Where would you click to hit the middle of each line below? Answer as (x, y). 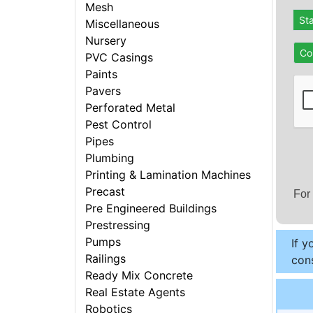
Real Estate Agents (136, 292)
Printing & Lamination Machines (168, 175)
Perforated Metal (131, 108)
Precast (105, 192)
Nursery (106, 41)
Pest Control (119, 125)
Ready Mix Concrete (139, 276)
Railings (106, 259)
